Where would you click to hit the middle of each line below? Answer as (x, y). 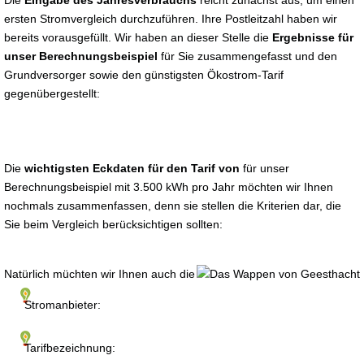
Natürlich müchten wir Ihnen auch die (100, 274)
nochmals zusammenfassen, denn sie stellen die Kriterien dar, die (173, 206)
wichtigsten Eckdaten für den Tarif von (134, 168)
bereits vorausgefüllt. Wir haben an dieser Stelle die (138, 37)
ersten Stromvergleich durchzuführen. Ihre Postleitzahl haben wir (171, 19)
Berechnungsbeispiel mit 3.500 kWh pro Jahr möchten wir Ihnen (169, 187)
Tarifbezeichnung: (70, 348)
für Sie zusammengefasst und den (247, 56)
